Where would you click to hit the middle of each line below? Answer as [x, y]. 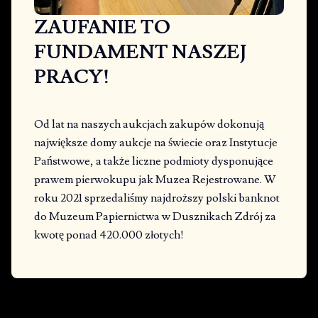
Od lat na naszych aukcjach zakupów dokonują [149, 125]
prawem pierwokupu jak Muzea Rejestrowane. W [155, 180]
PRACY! [72, 77]
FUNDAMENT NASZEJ [140, 53]
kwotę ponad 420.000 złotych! [109, 235]
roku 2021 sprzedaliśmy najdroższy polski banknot [157, 198]
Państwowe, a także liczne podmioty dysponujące [154, 161]
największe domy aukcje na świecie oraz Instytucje [156, 143]
